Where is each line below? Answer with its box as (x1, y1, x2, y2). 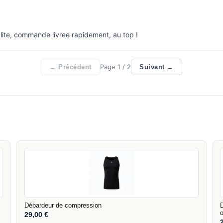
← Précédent (49, 63, 92, 71)
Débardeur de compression (24, 202, 102, 210)
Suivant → (139, 63, 174, 71)
